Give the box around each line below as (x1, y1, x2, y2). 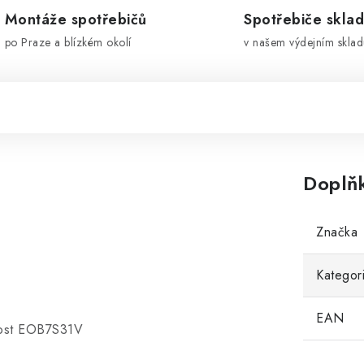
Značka (316, 223, 357, 241)
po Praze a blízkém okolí (4, 34, 132, 50)
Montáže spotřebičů (4, 9, 147, 30)
